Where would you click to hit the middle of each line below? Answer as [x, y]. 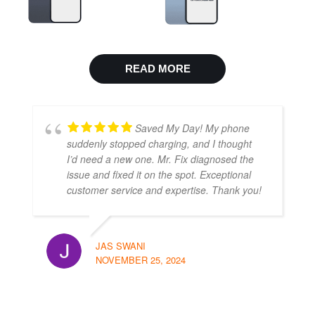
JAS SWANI [121, 246]
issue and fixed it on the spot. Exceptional [159, 175]
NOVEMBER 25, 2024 [141, 260]
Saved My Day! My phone [192, 128]
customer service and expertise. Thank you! [164, 190]
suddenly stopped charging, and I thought [159, 144]
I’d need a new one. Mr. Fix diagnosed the [160, 159]
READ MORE [157, 69]
